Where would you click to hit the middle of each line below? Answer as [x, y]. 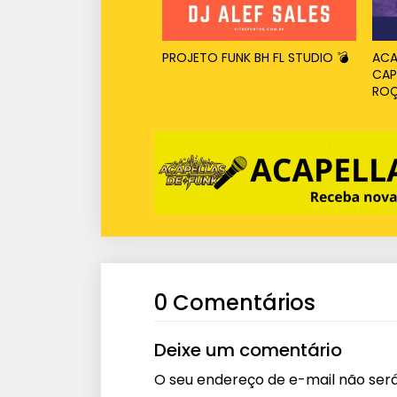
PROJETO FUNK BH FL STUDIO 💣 [255, 57]
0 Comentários [235, 302]
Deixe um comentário [248, 350]
